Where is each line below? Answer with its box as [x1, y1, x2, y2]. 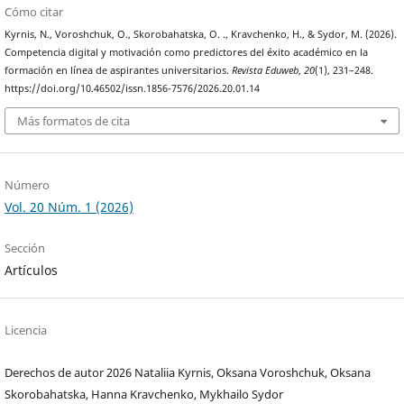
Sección [5, 239, 46, 256]
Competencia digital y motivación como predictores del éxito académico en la [5, 46, 369, 60]
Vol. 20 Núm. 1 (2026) [5, 197, 134, 216]
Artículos [5, 261, 59, 279]
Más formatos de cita [17, 112, 131, 129]
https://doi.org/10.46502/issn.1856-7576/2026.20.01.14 [5, 82, 261, 96]
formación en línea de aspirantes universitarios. [5, 64, 233, 78]
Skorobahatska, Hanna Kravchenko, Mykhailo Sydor [5, 385, 284, 402]
